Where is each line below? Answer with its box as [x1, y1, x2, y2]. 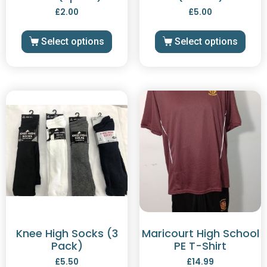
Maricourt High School [141, 226, 259, 241]
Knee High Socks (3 [15, 226, 118, 241]
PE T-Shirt [174, 238, 226, 254]
